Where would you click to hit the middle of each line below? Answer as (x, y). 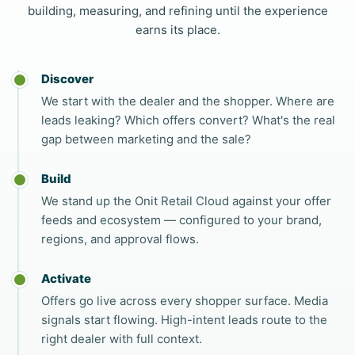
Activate (67, 279)
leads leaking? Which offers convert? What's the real (189, 120)
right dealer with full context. (122, 339)
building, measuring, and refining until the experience (177, 11)
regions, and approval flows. (120, 239)
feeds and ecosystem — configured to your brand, (182, 220)
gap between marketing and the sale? (147, 139)
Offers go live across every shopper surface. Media (185, 301)
